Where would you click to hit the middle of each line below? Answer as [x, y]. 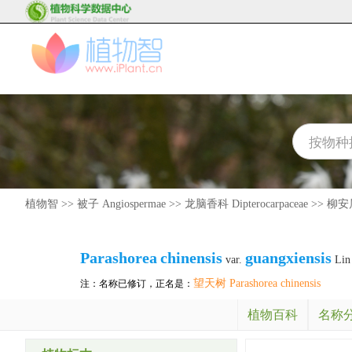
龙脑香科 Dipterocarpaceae [246, 204]
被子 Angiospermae [121, 204]
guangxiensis [288, 258]
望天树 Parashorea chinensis [257, 283]
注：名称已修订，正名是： [137, 284]
